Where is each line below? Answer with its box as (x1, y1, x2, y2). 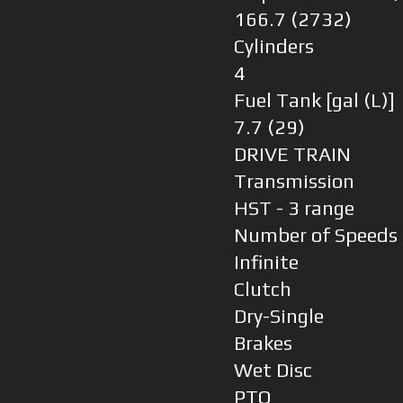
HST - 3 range (233, 197, 354, 220)
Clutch (233, 278, 291, 301)
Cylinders (233, 35, 314, 58)
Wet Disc (233, 359, 312, 382)
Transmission (233, 170, 354, 193)
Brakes (233, 332, 292, 355)
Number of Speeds (233, 224, 398, 247)
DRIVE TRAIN (233, 143, 351, 166)
